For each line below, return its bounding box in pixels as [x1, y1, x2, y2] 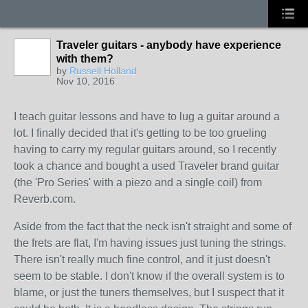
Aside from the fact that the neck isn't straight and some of [14, 221, 291, 232]
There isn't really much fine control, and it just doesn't [14, 254, 270, 265]
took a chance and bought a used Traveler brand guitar [14, 160, 279, 172]
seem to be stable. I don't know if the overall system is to [14, 270, 285, 282]
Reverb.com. [14, 193, 76, 205]
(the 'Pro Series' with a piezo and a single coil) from [14, 177, 262, 188]
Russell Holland [69, 65, 137, 76]
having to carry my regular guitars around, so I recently [14, 144, 276, 155]
